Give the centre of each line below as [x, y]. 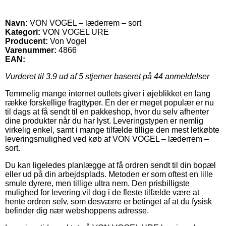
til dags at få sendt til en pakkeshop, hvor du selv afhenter [107, 111]
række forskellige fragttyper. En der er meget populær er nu [109, 102]
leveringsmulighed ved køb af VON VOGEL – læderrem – [107, 139]
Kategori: [23, 32]
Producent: [26, 41]
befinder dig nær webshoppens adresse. [77, 210]
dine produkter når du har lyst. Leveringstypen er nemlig [104, 121]
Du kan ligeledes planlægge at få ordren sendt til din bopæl [110, 165]
